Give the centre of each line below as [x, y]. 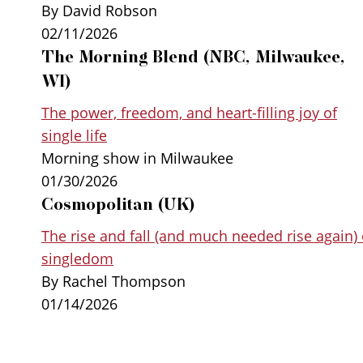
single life [74, 135]
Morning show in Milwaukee [137, 158]
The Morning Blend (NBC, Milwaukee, [193, 56]
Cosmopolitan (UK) [118, 204]
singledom [77, 258]
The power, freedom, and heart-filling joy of [189, 112]
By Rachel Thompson [113, 281]
